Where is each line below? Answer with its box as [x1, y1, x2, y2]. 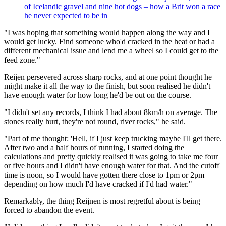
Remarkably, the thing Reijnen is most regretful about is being [4, 197, 200, 206]
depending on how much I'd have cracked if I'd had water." [4, 180, 192, 189]
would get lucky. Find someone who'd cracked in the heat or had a [4, 37, 215, 46]
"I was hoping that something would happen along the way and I [4, 28, 210, 37]
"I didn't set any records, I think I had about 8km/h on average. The [4, 108, 217, 117]
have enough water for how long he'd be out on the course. [4, 91, 191, 100]
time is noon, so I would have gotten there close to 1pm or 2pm [4, 171, 204, 180]
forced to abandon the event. [4, 206, 94, 215]
